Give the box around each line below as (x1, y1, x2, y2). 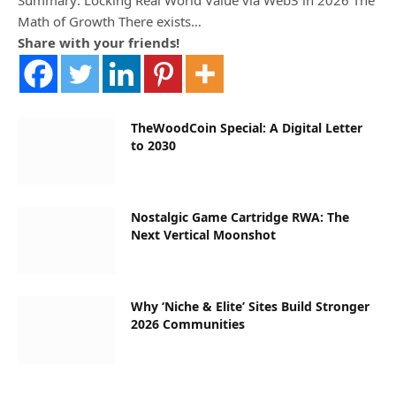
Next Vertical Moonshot (131, 225, 276, 243)
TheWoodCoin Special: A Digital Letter (131, 118, 362, 136)
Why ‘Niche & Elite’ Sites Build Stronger (131, 297, 369, 315)
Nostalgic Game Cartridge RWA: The (131, 208, 349, 225)
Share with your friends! (18, 33, 179, 51)
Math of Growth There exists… (18, 11, 202, 30)
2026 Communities (131, 315, 245, 332)
